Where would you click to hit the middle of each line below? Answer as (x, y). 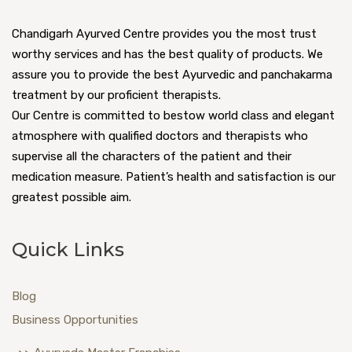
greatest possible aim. (71, 197)
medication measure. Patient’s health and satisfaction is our (174, 176)
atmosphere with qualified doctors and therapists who (160, 136)
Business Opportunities (75, 319)
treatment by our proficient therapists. (116, 95)
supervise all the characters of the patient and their (152, 156)
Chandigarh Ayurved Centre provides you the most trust (164, 33)
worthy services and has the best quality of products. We (167, 54)
